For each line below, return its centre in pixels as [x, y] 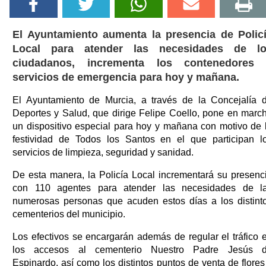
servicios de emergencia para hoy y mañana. [126, 77]
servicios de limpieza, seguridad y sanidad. [103, 152]
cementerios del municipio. [69, 214]
